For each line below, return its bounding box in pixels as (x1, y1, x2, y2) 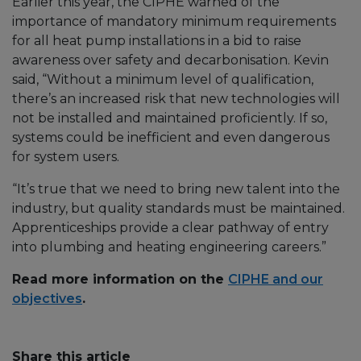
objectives (12, 290, 82, 306)
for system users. (12, 148, 119, 164)
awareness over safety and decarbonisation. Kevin (12, 52, 329, 68)
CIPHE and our (228, 271, 323, 287)
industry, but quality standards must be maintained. (12, 200, 345, 216)
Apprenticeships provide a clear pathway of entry (12, 219, 329, 235)
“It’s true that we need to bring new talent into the (12, 180, 340, 197)
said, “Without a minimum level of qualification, (12, 71, 313, 87)
